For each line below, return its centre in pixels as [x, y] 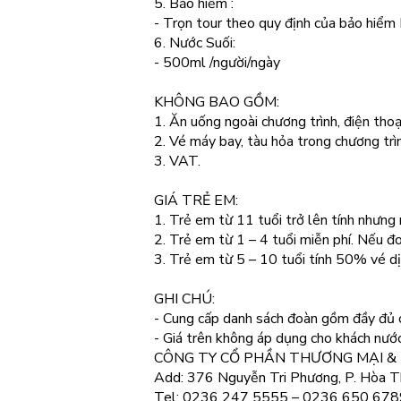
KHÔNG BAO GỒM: [217, 102]
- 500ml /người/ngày [217, 63]
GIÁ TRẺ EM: [196, 200]
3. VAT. [177, 161]
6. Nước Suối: [195, 43]
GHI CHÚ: [184, 299]
